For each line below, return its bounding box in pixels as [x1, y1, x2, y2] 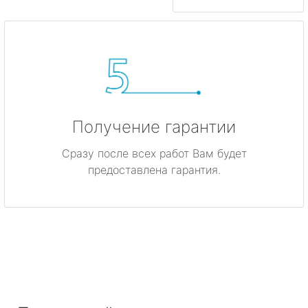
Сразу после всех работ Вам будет [61, 146, 247, 160]
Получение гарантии [72, 116, 236, 137]
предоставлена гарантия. [87, 162, 221, 177]
